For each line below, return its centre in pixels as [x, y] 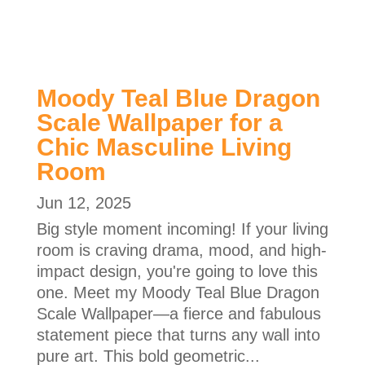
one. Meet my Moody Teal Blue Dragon [178, 293]
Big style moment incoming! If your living [182, 229]
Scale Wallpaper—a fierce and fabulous [178, 314]
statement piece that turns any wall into [178, 335]
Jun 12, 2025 [84, 203]
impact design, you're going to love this [177, 272]
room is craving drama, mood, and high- [181, 251]
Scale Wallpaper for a [159, 123]
